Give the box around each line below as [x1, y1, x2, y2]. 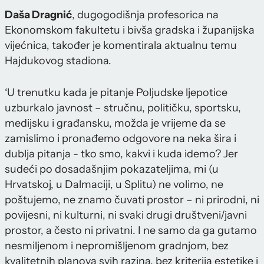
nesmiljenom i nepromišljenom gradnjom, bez [5, 239, 229, 253]
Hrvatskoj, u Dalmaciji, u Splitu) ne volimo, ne [5, 178, 223, 192]
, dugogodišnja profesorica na [72, 8, 219, 22]
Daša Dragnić [5, 8, 72, 22]
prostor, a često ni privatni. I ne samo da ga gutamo [5, 224, 257, 237]
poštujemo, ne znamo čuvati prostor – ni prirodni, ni [5, 193, 259, 207]
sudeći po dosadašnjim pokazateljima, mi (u [5, 163, 219, 176]
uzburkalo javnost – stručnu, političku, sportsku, [5, 101, 241, 115]
